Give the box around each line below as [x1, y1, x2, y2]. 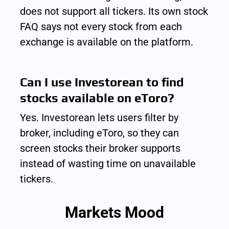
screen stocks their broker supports [20, 142, 181, 155]
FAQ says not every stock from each [20, 20, 182, 33]
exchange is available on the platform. [20, 36, 194, 49]
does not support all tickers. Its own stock [20, 5, 209, 18]
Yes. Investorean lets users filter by [20, 111, 179, 124]
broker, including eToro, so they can [20, 127, 179, 140]
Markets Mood [65, 203, 164, 222]
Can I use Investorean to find [20, 75, 185, 89]
